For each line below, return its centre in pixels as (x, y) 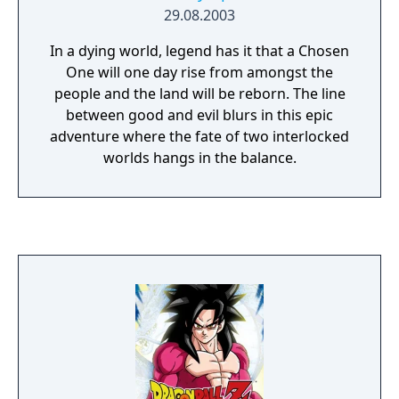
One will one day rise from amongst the (199, 72)
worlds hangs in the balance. (199, 158)
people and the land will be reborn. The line (199, 94)
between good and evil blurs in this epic (199, 115)
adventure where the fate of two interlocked (199, 136)
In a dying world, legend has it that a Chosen (199, 51)
